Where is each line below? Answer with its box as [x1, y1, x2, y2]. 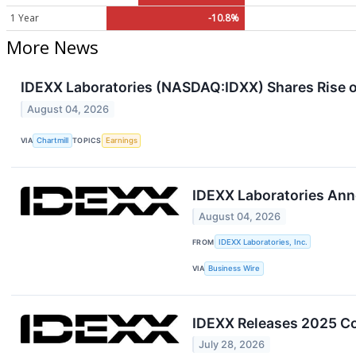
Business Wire [208, 264, 261, 273]
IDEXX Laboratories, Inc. [218, 237, 308, 246]
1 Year [10, 10, 39, 25]
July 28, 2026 [199, 339, 265, 351]
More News [6, 35, 99, 60]
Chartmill [37, 136, 69, 145]
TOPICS [72, 136, 102, 145]
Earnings [105, 136, 137, 145]
